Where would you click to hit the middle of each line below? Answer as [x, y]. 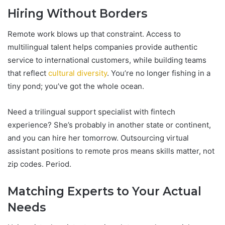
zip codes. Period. [39, 164]
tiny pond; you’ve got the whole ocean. [76, 86]
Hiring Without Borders [77, 14]
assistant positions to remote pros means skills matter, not [111, 151]
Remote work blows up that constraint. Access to [94, 34]
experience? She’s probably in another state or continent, [109, 125]
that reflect [28, 73]
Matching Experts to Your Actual [104, 191]
